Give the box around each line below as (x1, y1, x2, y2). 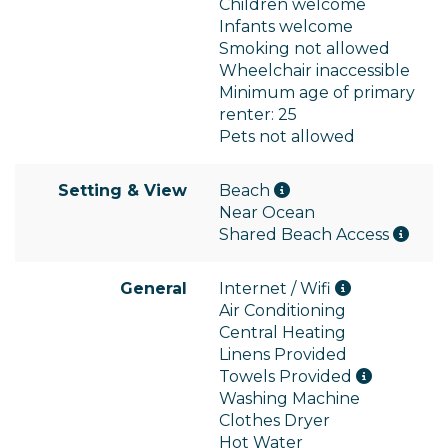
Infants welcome (219, 17, 353, 37)
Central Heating (219, 323, 346, 343)
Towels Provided (219, 367, 356, 387)
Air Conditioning (219, 301, 346, 321)
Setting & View (58, 181, 187, 201)
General (120, 279, 187, 299)
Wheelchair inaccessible (219, 61, 410, 81)
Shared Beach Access (219, 225, 393, 245)
